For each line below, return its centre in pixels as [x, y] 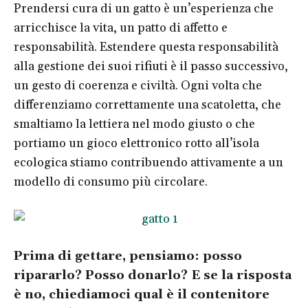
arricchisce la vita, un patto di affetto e [121, 27]
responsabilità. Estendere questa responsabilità [146, 47]
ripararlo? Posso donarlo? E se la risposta [153, 275]
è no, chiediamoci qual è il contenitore [142, 294]
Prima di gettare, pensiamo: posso [128, 256]
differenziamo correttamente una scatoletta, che [147, 104]
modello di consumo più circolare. [111, 181]
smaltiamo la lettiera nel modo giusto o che [134, 124]
